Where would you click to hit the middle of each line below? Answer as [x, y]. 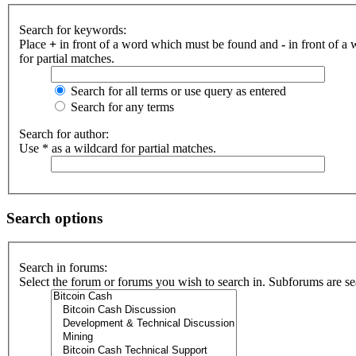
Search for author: [64, 134]
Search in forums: [63, 268]
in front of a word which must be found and [169, 44]
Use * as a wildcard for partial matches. [118, 148]
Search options [54, 218]
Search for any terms [121, 107]
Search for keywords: [73, 30]
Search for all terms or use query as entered [177, 91]
